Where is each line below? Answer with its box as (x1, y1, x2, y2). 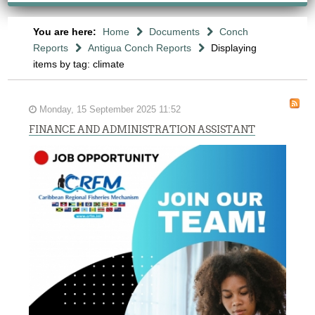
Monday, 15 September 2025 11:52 (37, 105, 181, 115)
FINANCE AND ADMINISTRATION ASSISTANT (29, 124, 256, 135)
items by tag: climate (32, 58, 124, 70)
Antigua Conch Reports (87, 42, 191, 53)
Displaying (210, 42, 257, 53)
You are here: (32, 26, 99, 37)
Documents (148, 26, 200, 37)
